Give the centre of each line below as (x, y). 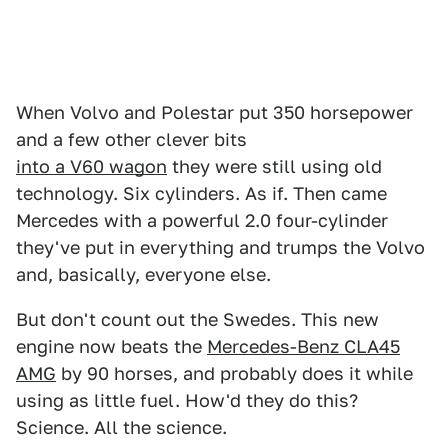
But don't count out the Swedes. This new (197, 319)
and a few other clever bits (131, 139)
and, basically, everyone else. (143, 274)
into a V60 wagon (91, 166)
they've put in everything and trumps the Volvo (220, 247)
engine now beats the (111, 346)
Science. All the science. (121, 427)
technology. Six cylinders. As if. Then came (201, 193)
